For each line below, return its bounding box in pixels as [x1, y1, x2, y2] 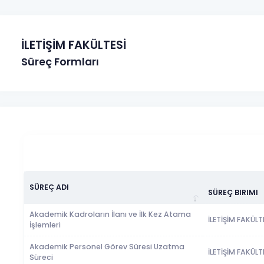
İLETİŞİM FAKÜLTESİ [21, 37, 127, 53]
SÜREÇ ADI [29, 181, 70, 192]
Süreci [29, 252, 54, 262]
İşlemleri [29, 219, 61, 230]
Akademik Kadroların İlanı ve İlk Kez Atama [29, 209, 192, 219]
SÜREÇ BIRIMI [208, 187, 259, 197]
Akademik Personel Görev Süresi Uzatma [29, 241, 185, 252]
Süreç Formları [21, 54, 100, 69]
